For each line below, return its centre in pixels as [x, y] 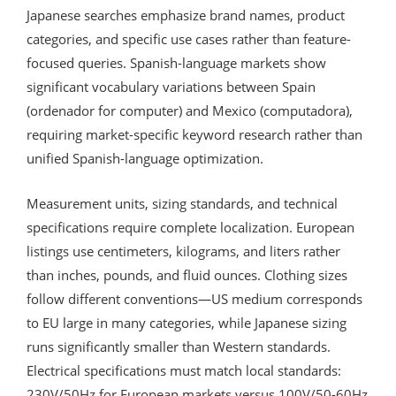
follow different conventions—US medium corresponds [194, 298]
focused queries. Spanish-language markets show [176, 62]
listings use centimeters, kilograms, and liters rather [183, 251]
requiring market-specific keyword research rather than [194, 134]
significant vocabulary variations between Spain [171, 86]
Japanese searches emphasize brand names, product [186, 15]
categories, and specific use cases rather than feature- [189, 38]
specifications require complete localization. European [190, 227]
